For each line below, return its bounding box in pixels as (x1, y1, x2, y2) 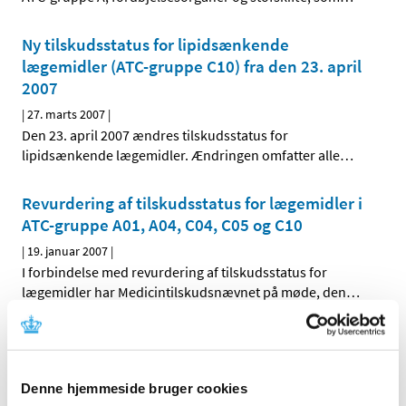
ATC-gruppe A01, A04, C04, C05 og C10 (22, 214, 303, 237)
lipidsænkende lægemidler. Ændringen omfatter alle (22, 146, 340, 165)
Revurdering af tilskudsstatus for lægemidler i (22, 192, 362, 215)
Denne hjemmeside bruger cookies (21, 380, 247, 396)
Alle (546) (35, 347, 87, 364)
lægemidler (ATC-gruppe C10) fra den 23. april (22, 55, 362, 78)
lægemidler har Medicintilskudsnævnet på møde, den (22, 283, 346, 302)
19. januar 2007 (27, 243, 108, 260)
